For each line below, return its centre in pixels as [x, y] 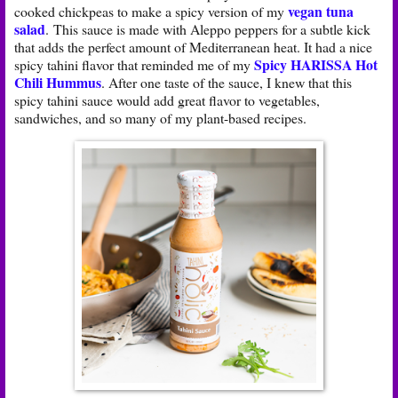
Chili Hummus [58, 82]
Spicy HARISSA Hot [316, 64]
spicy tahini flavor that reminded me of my [134, 64]
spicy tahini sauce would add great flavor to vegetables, [167, 99]
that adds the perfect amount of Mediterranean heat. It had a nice [193, 46]
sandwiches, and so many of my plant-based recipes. [160, 117]
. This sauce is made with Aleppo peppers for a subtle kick [208, 28]
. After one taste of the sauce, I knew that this [227, 82]
